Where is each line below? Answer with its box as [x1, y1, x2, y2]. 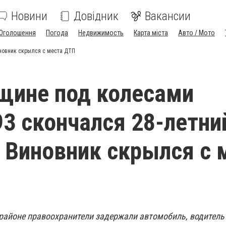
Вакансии [145, 9, 191, 23]
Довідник [74, 9, 119, 23]
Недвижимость [78, 29, 124, 37]
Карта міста [134, 29, 168, 37]
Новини [11, 9, 47, 23]
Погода [46, 29, 68, 37]
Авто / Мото [178, 29, 215, 37]
